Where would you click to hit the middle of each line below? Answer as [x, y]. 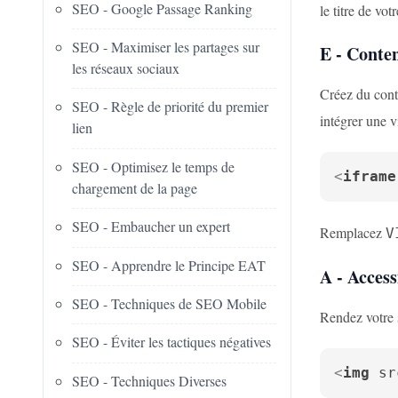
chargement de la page [135, 187]
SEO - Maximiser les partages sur [166, 46]
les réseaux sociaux [126, 68]
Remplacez [353, 232]
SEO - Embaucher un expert [151, 227]
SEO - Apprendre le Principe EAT [169, 265]
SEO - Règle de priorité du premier [170, 107]
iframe [370, 176]
